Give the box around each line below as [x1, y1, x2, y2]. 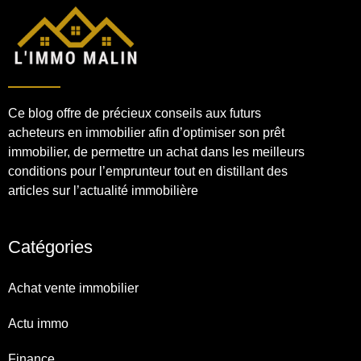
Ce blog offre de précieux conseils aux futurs [8, 106, 261, 120]
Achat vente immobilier [8, 281, 139, 296]
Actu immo [8, 317, 68, 331]
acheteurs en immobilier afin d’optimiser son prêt [8, 125, 284, 139]
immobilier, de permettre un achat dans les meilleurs [8, 144, 305, 159]
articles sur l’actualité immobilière [8, 183, 198, 197]
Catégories [8, 237, 93, 258]
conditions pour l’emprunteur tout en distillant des [8, 164, 288, 178]
